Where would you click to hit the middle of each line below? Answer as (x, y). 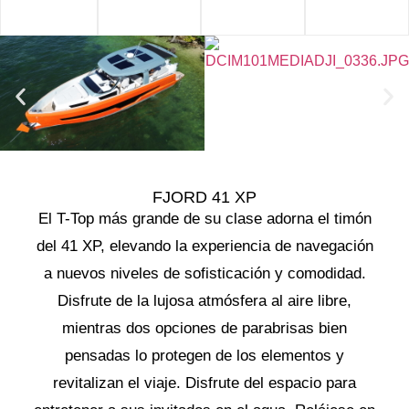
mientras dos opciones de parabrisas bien (204, 329)
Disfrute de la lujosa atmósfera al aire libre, (204, 301)
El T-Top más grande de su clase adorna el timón (204, 219)
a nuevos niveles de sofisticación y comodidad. (204, 274)
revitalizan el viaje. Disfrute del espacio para (204, 383)
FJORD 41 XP (204, 198)
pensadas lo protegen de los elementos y (204, 356)
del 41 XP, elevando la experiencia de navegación (204, 246)
